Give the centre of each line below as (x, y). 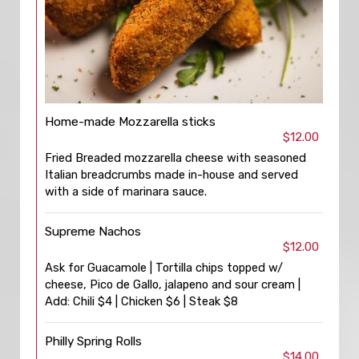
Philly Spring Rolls (93, 341)
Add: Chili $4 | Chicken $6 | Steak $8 (141, 301)
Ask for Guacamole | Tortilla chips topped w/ (164, 268)
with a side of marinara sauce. (126, 192)
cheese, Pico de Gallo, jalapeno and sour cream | (173, 284)
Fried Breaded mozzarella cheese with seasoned (175, 158)
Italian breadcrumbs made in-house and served (171, 175)
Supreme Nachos (93, 232)
